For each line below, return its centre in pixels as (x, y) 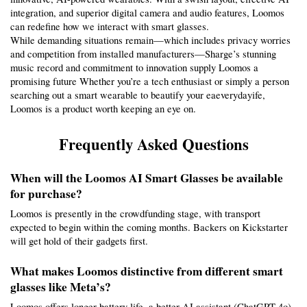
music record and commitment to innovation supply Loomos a (134, 67)
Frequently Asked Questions (153, 144)
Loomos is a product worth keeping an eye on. (103, 108)
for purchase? (46, 194)
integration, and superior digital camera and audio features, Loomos (147, 12)
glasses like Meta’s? (61, 286)
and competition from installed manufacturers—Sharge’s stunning (143, 53)
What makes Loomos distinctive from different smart (147, 271)
